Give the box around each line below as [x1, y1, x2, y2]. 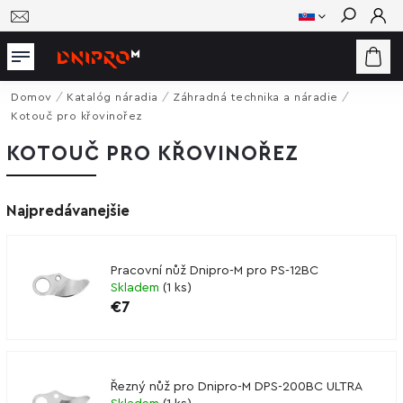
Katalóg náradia [67, 92, 158, 103]
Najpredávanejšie [6, 203, 130, 219]
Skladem [111, 281, 163, 294]
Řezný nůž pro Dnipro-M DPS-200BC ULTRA [111, 380, 363, 393]
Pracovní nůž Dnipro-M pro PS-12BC [111, 264, 318, 277]
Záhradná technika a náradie [173, 92, 338, 103]
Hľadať [340, 41, 383, 54]
